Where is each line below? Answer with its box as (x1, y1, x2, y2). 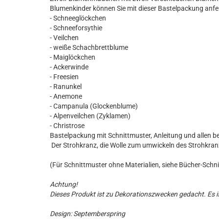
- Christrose (50, 122, 85, 130)
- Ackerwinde (50, 63, 88, 71)
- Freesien (50, 73, 79, 81)
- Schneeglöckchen (50, 14, 106, 22)
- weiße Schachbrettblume (50, 44, 128, 51)
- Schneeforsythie (50, 24, 102, 32)
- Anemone (50, 92, 82, 100)
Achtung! (50, 180, 78, 188)
